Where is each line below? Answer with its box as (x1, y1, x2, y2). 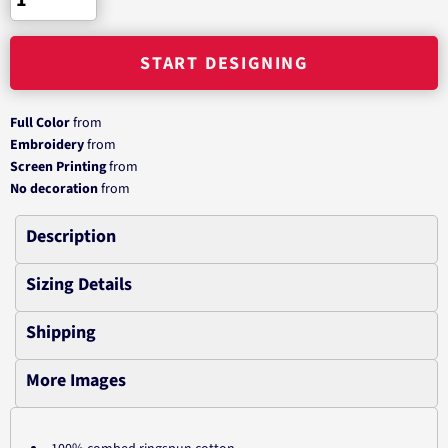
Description (26, 224, 116, 249)
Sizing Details (26, 272, 132, 297)
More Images (26, 368, 126, 393)
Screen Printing (10, 157, 106, 177)
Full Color (10, 113, 70, 133)
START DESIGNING (140, 51, 308, 77)
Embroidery (10, 135, 84, 155)
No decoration (10, 179, 98, 199)
